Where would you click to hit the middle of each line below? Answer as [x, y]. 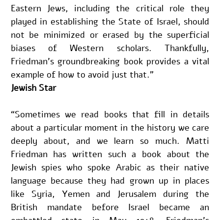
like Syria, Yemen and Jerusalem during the [110, 194]
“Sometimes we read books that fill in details [110, 114]
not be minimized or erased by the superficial [110, 35]
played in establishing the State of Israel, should [110, 21]
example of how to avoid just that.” [82, 74]
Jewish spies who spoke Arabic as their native [110, 167]
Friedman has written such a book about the [110, 154]
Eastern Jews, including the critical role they [110, 8]
